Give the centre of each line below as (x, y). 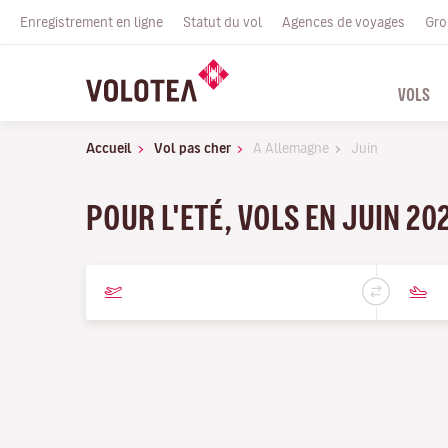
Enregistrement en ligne (91, 22)
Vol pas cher (192, 148)
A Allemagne (291, 148)
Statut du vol (222, 22)
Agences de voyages (343, 22)
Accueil (109, 148)
